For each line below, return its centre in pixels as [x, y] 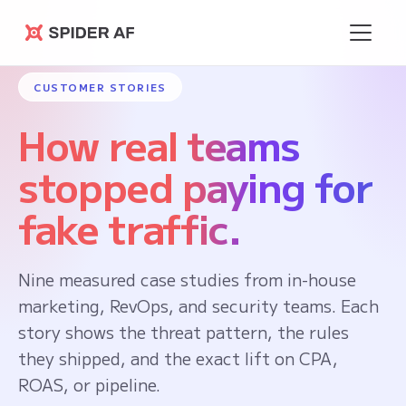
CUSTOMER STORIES [100, 87]
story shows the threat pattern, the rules [184, 332]
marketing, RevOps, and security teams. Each [198, 305]
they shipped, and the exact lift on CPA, [178, 358]
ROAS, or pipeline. [89, 384]
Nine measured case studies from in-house [187, 279]
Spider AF [76, 47]
